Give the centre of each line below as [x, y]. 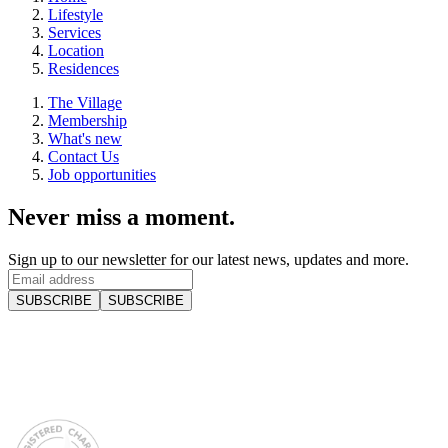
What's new [85, 138]
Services [74, 32]
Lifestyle [75, 14]
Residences [83, 68]
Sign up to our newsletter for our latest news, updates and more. [208, 259]
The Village [85, 102]
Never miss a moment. [121, 216]
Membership [87, 120]
